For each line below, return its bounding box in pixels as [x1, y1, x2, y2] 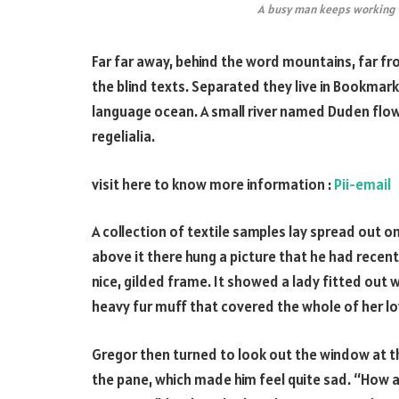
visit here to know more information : [92, 174, 334, 194]
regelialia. [92, 126, 155, 147]
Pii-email [334, 174, 391, 194]
